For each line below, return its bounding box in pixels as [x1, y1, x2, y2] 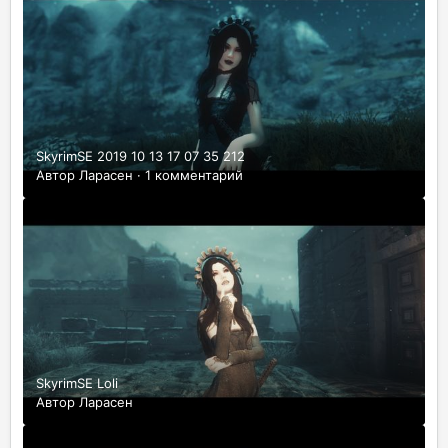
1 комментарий [145, 167, 243, 184]
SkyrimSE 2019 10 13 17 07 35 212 [36, 148, 245, 165]
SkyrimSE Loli [36, 374, 118, 391]
